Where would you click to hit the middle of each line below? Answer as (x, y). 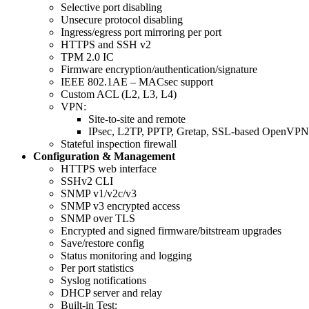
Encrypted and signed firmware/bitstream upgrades (171, 231)
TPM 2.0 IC (87, 57)
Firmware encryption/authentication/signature (159, 70)
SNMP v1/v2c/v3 (99, 194)
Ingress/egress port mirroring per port (141, 32)
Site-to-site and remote (137, 119)
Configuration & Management (104, 157)
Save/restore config (102, 243)
